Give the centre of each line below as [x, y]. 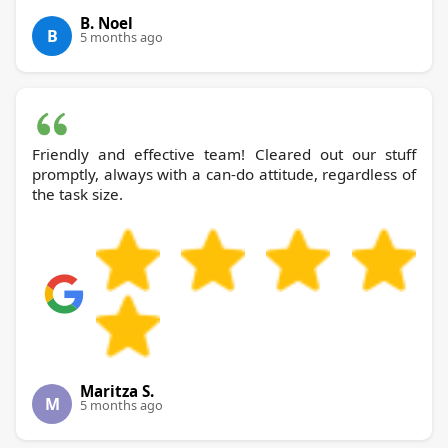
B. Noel [106, 23]
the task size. [77, 194]
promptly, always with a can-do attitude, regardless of [224, 174]
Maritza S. [117, 391]
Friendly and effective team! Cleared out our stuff [224, 154]
